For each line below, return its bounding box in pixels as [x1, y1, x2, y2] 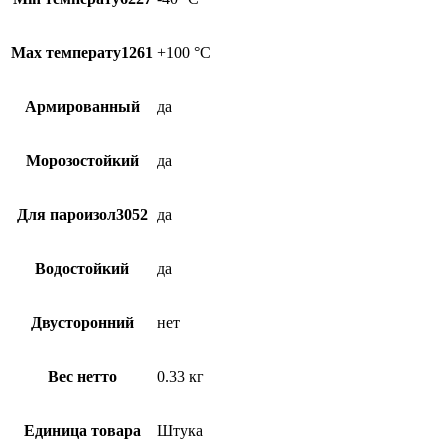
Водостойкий [35, 259, 129, 277]
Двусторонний [30, 313, 134, 331]
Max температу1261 [11, 43, 153, 61]
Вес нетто [47, 367, 117, 385]
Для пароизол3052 [16, 205, 148, 223]
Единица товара [23, 421, 141, 439]
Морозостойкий [25, 151, 139, 169]
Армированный [24, 97, 140, 115]
